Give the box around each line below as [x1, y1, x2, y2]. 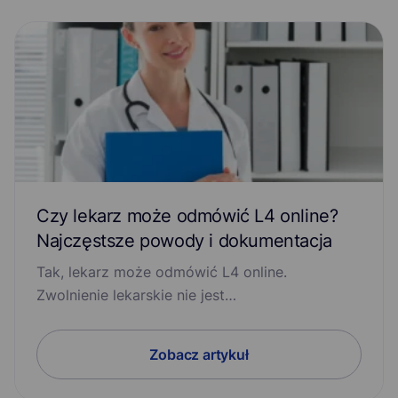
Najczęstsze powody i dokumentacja [36, 230, 332, 252]
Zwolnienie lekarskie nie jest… [36, 286, 236, 305]
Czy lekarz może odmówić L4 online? [36, 205, 338, 227]
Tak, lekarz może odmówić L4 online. [36, 263, 287, 282]
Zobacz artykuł [149, 346, 249, 364]
